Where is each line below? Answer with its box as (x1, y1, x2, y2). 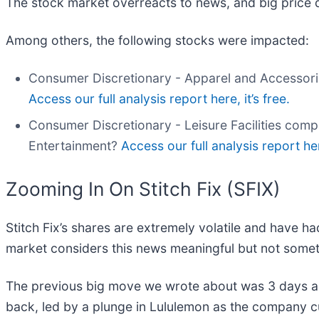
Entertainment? (28, 138, 121, 154)
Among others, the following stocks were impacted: (6, 33, 309, 48)
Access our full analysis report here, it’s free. (28, 91, 290, 107)
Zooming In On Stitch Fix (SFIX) (6, 177, 281, 201)
